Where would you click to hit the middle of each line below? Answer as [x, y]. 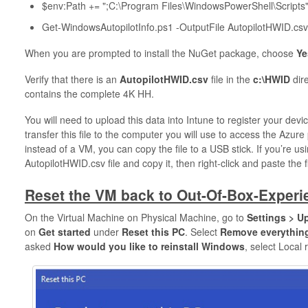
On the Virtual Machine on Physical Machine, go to [135, 218]
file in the [230, 79]
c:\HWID [271, 79]
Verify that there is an [72, 79]
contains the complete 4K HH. [89, 93]
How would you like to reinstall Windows [149, 246]
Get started [64, 232]
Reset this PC [153, 232]
